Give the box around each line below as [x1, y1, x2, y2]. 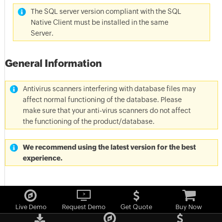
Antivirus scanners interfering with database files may [22, 85, 196, 93]
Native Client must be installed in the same [30, 18, 168, 26]
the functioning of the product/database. [22, 117, 155, 125]
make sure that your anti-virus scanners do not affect [22, 107, 191, 114]
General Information [4, 57, 102, 69]
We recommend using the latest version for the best [22, 143, 196, 151]
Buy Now [175, 203, 203, 211]
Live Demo [15, 203, 47, 211]
